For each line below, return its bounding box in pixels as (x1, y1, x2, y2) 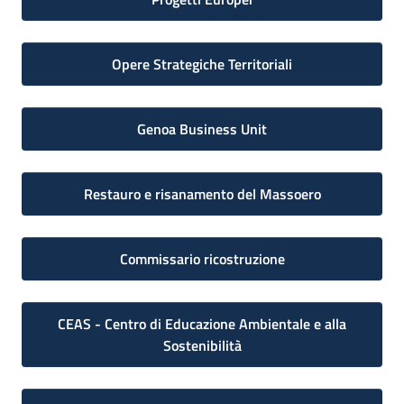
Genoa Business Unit (137, 118, 267, 141)
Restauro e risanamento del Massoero (83, 183, 321, 206)
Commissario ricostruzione (119, 248, 285, 271)
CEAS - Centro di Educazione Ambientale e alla (58, 313, 346, 335)
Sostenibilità (162, 335, 242, 357)
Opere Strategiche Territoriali (112, 53, 292, 76)
